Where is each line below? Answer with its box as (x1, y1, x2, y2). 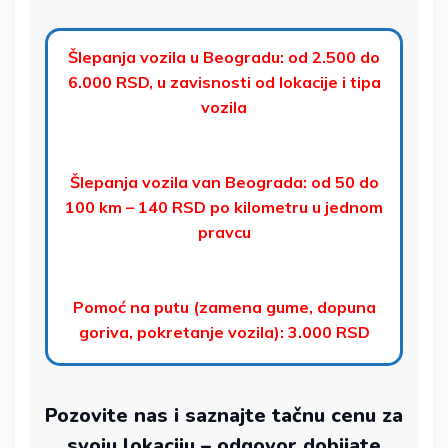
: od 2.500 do (280, 47, 380, 67)
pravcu (197, 222, 251, 242)
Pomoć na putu (72, 297, 193, 317)
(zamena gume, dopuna (192, 297, 376, 317)
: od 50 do (302, 172, 379, 192)
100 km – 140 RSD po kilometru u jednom (65, 197, 383, 217)
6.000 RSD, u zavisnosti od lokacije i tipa (67, 72, 381, 92)
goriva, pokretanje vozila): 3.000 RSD (78, 322, 370, 342)
